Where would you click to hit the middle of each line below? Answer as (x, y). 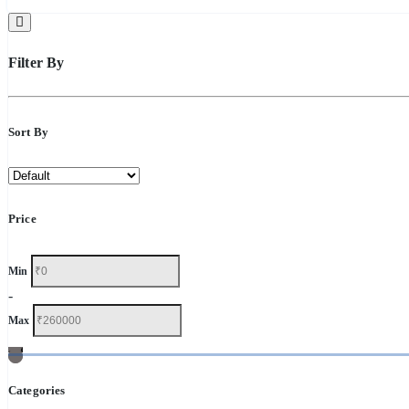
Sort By (28, 131)
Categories (37, 390)
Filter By (37, 62)
